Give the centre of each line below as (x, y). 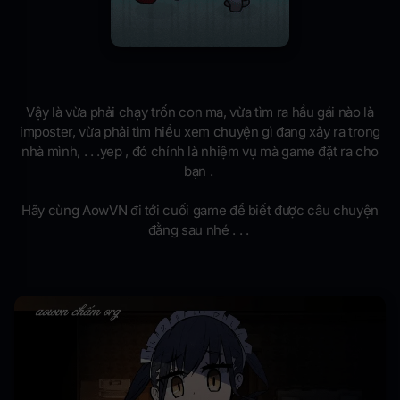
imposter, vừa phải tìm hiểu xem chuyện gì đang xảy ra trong (200, 131)
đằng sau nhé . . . (200, 229)
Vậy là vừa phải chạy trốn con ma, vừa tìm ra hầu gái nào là (200, 112)
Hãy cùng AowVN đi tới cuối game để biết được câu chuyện (200, 210)
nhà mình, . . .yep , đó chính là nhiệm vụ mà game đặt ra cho (200, 151)
